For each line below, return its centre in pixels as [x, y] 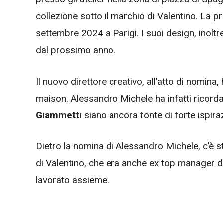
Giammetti [59, 115]
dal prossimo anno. [77, 50]
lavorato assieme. [74, 180]
